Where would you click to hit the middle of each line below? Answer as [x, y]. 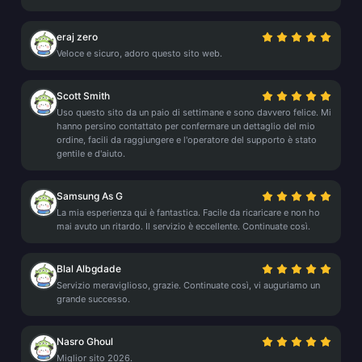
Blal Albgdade [89, 269]
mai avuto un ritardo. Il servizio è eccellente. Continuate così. [183, 226]
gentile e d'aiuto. [91, 154]
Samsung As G [90, 196]
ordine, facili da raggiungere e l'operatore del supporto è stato [187, 140]
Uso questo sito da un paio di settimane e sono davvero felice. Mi [194, 112]
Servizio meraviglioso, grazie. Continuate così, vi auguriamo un [188, 285]
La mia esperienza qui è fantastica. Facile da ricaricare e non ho [188, 213]
